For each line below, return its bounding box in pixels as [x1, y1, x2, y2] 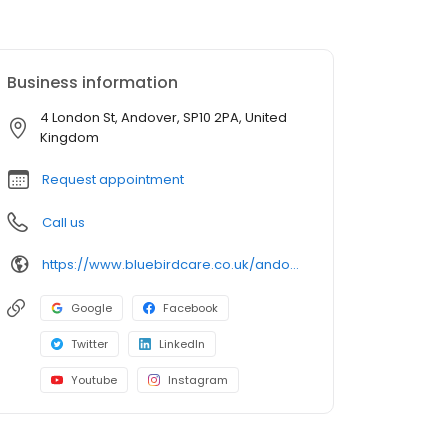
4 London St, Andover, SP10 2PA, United [40, 108, 287, 128]
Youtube [71, 372, 117, 389]
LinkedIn [159, 336, 205, 353]
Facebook [163, 300, 218, 317]
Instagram [168, 372, 228, 389]
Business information [7, 71, 178, 95]
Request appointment [42, 170, 184, 190]
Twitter [71, 336, 108, 353]
